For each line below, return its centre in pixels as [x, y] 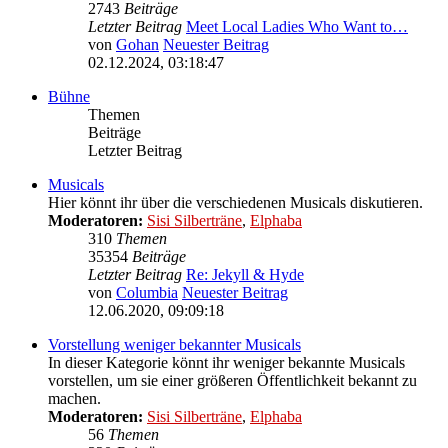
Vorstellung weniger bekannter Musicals [174, 345]
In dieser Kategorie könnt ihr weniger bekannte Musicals [226, 363]
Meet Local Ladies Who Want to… [297, 27]
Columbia [147, 293]
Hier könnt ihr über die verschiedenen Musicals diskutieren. [235, 203]
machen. [74, 399]
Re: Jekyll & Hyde [245, 275]
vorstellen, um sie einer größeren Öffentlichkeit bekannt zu [232, 381]
